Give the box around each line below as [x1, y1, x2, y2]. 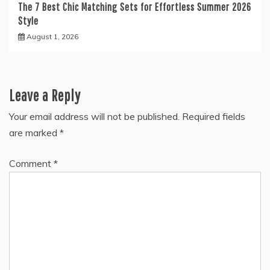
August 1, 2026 [27, 32, 78, 42]
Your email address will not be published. [9, 110, 180, 123]
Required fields [182, 110, 245, 123]
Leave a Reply [9, 86, 81, 105]
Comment [9, 157, 54, 170]
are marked [9, 127, 60, 139]
